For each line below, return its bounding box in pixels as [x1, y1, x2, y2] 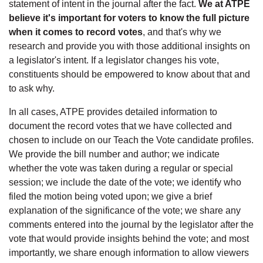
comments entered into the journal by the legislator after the [9, 219, 254, 230]
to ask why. [9, 83, 55, 93]
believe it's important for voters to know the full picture [9, 12, 249, 23]
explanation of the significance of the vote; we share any [9, 205, 241, 215]
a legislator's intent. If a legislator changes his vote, [9, 55, 219, 65]
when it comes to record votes [9, 26, 143, 37]
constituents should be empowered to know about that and [9, 69, 250, 79]
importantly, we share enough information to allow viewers [9, 247, 249, 258]
